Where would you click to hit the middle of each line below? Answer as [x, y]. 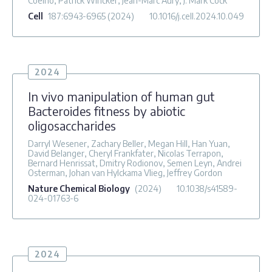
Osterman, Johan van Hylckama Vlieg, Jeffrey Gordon [125, 172]
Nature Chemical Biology [79, 188]
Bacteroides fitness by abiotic [107, 110]
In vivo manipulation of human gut [121, 96]
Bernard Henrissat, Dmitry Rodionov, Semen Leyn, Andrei [135, 163]
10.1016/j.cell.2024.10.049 [197, 16]
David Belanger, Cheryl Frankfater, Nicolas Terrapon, [126, 153]
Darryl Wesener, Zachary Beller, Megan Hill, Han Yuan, [129, 143]
